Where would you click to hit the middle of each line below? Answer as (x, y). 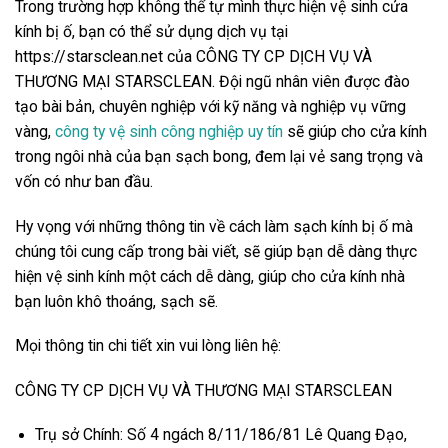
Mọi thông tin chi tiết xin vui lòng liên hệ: (150, 346)
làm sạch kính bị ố (326, 226)
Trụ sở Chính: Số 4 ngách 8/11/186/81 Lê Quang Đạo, (220, 435)
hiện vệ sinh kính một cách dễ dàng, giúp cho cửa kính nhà (210, 276)
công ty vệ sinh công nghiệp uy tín (169, 132)
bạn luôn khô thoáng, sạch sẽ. (118, 301)
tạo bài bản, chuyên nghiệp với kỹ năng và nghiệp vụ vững (210, 107)
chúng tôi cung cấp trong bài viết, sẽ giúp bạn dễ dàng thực (216, 251)
